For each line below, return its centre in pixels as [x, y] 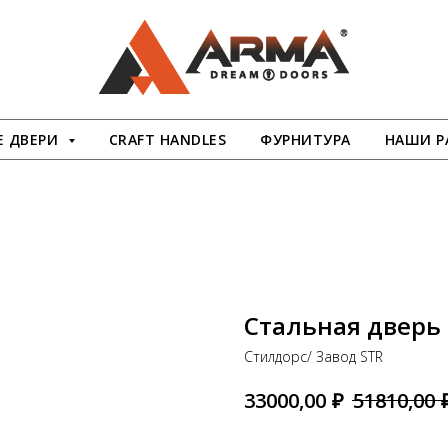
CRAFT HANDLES [167, 139]
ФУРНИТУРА [305, 139]
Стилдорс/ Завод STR [313, 356]
